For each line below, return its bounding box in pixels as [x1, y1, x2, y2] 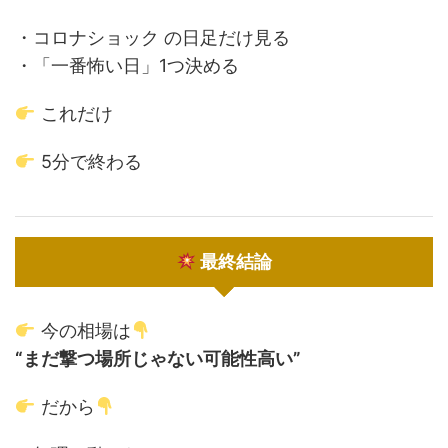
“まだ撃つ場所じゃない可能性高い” [15, 348, 301, 369]
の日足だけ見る [159, 27, 290, 48]
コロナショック [33, 27, 159, 48]
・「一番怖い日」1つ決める [15, 55, 239, 76]
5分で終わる [35, 151, 142, 172]
